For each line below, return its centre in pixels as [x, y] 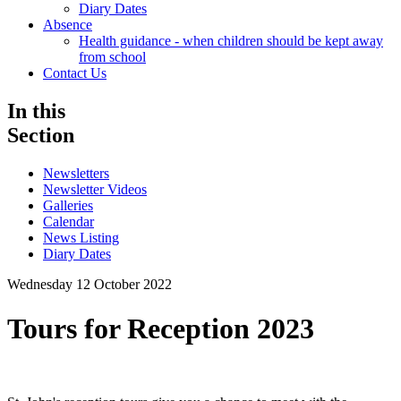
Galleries [68, 206]
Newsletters [76, 174]
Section [41, 136]
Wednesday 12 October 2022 [90, 285]
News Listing [81, 238]
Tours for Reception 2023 [161, 328]
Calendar [68, 222]
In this [36, 111]
